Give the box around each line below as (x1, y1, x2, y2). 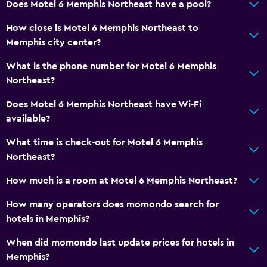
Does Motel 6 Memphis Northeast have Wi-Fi (6, 99, 201, 109)
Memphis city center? (6, 37, 101, 47)
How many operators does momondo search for (6, 199, 219, 209)
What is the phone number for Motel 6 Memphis (6, 61, 216, 71)
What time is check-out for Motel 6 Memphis (6, 137, 203, 147)
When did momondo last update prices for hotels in (6, 237, 234, 247)
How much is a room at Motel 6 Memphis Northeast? (6, 175, 237, 185)
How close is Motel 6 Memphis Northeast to (6, 23, 198, 33)
